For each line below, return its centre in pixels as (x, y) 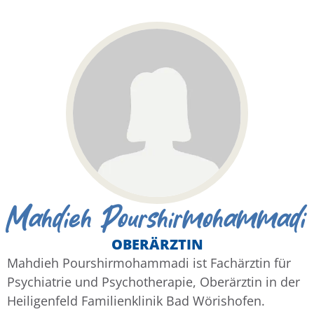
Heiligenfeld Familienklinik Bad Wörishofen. (136, 301)
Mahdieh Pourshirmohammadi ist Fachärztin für (149, 263)
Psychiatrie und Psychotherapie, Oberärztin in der (153, 282)
